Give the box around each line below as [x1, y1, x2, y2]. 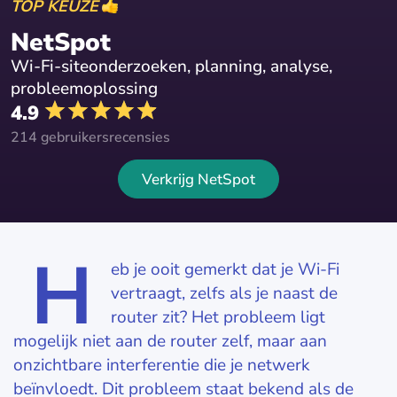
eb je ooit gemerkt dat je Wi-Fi [111, 258, 339, 281]
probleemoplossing [11, 77, 158, 100]
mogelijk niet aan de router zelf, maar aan [13, 330, 327, 353]
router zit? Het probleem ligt [111, 306, 325, 329]
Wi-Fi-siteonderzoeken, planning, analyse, [11, 55, 332, 78]
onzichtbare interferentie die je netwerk [13, 354, 310, 377]
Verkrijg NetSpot [142, 169, 255, 190]
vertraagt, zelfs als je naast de [111, 282, 338, 305]
